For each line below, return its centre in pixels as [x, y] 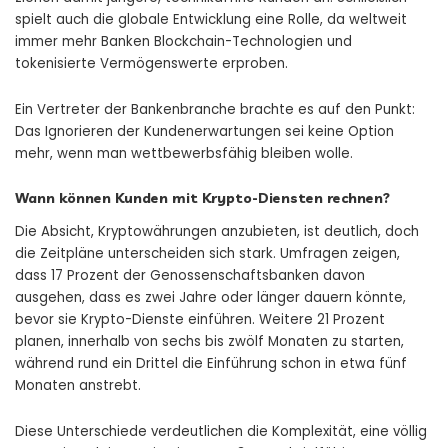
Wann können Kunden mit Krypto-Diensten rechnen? [202, 197]
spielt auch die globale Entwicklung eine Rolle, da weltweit [211, 19]
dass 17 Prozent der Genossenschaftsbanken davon [190, 276]
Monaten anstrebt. [78, 386]
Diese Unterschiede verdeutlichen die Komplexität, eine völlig [221, 432]
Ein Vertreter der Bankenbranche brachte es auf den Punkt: [215, 109]
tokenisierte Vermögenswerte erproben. [151, 63]
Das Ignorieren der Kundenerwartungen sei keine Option [204, 131]
